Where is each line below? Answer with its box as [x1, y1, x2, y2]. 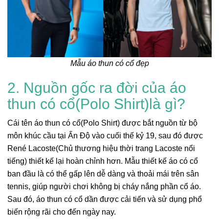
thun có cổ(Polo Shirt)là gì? [7, 96, 185, 112]
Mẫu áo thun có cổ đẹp [70, 59, 149, 68]
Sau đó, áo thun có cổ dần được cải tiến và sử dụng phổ [7, 195, 202, 204]
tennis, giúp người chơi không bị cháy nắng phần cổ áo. [7, 182, 201, 191]
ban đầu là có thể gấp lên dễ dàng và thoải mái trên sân [7, 170, 199, 178]
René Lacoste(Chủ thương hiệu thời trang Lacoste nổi [7, 144, 195, 153]
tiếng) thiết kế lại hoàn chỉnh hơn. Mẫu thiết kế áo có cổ [7, 157, 198, 166]
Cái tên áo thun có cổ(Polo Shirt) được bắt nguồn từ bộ [7, 119, 197, 128]
